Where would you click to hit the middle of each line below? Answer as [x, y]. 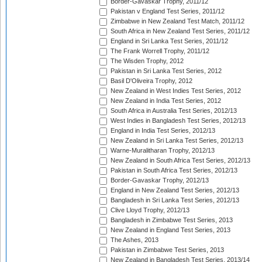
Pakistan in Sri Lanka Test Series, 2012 [165, 71]
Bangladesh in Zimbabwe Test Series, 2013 [171, 220]
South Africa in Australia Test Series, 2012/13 [173, 111]
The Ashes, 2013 [134, 240]
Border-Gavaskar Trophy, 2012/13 [159, 180]
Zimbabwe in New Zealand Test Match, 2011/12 [177, 21]
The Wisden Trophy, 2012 [146, 61]
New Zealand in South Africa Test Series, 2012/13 [180, 161]
